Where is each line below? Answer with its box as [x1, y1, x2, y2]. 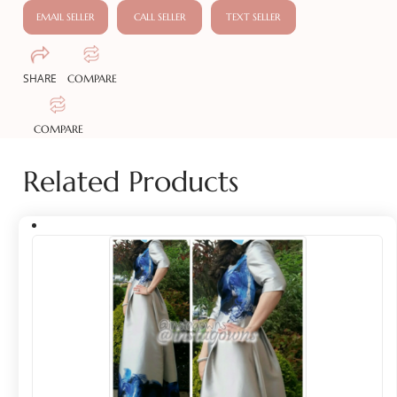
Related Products [23, 164, 239, 200]
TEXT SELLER [226, 11, 282, 24]
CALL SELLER [133, 11, 186, 24]
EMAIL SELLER [36, 11, 96, 24]
